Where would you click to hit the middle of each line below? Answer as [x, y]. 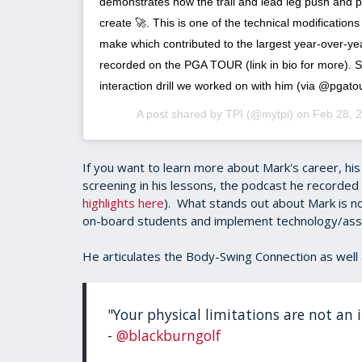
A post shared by [181, 114]
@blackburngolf [169, 336]
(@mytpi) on [278, 114]
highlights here [123, 203]
